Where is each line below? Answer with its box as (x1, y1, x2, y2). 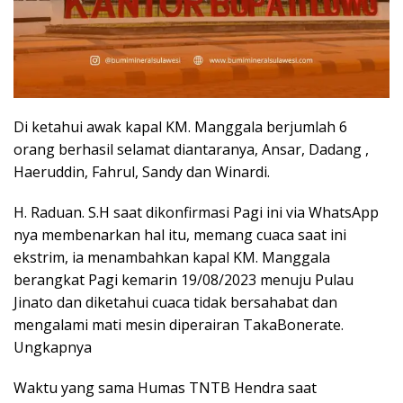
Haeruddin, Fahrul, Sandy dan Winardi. (13, 161, 270, 182)
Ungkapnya (13, 336, 92, 357)
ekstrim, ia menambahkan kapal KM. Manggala (13, 246, 330, 267)
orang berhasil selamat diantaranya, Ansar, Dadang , (13, 139, 369, 159)
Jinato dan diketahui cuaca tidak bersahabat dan (13, 291, 337, 312)
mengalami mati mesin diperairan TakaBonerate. (13, 314, 344, 335)
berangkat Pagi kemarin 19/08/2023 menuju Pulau (13, 269, 354, 290)
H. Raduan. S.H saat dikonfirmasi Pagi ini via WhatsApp (13, 201, 379, 222)
